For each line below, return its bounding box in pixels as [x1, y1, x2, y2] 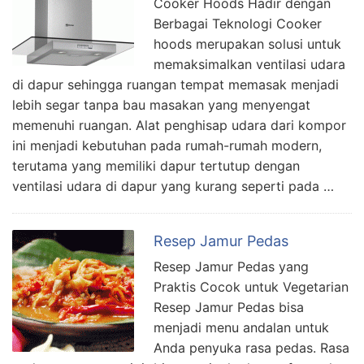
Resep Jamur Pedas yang [154, 258, 309, 275]
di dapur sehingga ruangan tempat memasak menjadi [12, 76, 339, 93]
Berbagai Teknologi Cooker [154, 15, 322, 32]
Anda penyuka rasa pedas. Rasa [154, 339, 349, 356]
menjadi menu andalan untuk [154, 318, 329, 336]
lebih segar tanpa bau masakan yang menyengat [12, 96, 310, 113]
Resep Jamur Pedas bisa [154, 298, 304, 315]
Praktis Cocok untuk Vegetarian [154, 278, 349, 295]
